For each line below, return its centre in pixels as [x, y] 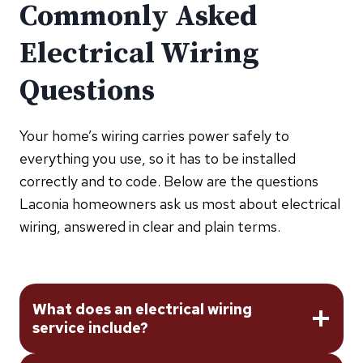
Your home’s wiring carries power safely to [154, 135]
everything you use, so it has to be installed [158, 158]
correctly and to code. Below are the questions [169, 181]
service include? [90, 327]
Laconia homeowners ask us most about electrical [180, 203]
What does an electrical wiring [142, 309]
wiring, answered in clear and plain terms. [150, 226]
